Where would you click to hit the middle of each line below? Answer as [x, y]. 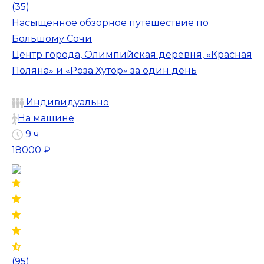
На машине [46, 118]
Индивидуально [66, 102]
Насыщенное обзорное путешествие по [110, 22]
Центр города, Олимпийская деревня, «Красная [132, 54]
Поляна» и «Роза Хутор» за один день [104, 70]
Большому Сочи [52, 38]
